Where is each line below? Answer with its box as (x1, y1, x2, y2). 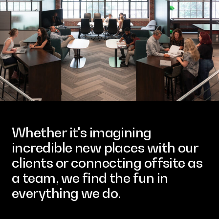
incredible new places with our (12, 139, 198, 155)
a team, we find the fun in (12, 169, 168, 186)
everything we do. (12, 184, 121, 201)
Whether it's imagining (12, 124, 152, 140)
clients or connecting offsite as (12, 154, 203, 171)
